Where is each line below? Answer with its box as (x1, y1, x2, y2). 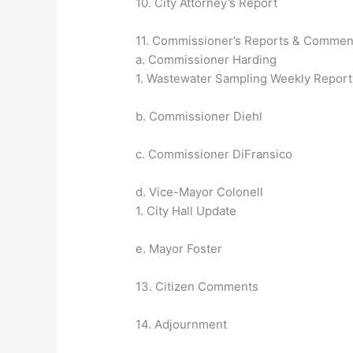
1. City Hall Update (136, 203, 237, 219)
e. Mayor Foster (136, 241, 223, 257)
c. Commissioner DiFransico (136, 147, 293, 162)
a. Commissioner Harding (136, 52, 277, 68)
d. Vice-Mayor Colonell (136, 184, 264, 200)
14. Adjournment (136, 317, 228, 333)
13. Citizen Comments (136, 279, 259, 295)
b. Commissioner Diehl (136, 109, 263, 124)
